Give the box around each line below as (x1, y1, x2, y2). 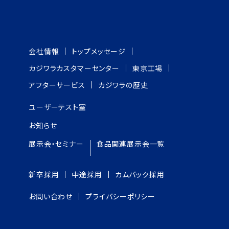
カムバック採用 (114, 169, 165, 180)
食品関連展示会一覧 (96, 139, 165, 149)
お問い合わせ (29, 191, 73, 202)
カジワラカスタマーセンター (29, 63, 120, 74)
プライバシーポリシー (85, 191, 155, 202)
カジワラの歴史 (98, 80, 148, 90)
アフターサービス (29, 80, 85, 90)
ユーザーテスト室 (29, 102, 86, 112)
